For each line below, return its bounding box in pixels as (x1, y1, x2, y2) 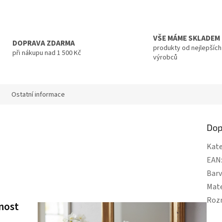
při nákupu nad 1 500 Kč (12, 48, 81, 58)
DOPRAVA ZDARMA (12, 37, 75, 49)
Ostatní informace (11, 89, 65, 100)
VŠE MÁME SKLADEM (153, 33, 220, 44)
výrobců (153, 53, 177, 63)
